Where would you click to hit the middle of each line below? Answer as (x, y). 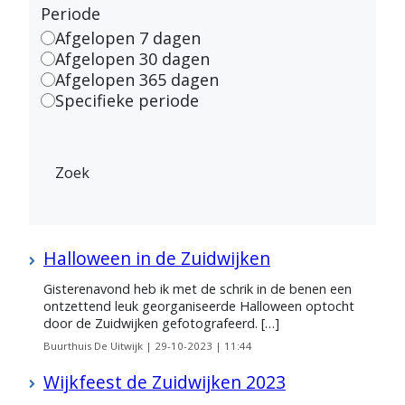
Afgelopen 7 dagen (127, 38)
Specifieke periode (127, 100)
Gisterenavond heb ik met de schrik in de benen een (198, 288)
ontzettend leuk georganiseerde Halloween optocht (199, 306)
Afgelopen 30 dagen (132, 58)
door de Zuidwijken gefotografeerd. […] (161, 323)
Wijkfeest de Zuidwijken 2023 (165, 381)
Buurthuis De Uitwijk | (99, 345)
